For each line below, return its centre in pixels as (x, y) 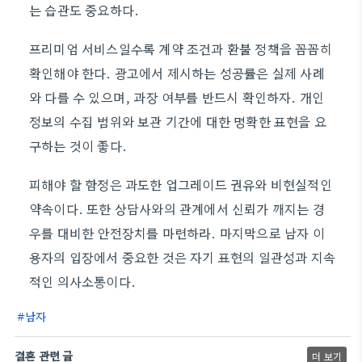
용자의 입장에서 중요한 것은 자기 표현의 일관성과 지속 (183, 257)
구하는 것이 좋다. (78, 145)
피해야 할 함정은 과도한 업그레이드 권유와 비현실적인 (181, 184)
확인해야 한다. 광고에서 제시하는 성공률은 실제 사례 (177, 73)
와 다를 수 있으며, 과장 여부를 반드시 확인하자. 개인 (177, 97)
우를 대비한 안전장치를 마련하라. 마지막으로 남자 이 (177, 233)
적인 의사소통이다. (82, 281)
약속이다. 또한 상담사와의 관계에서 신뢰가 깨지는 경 (177, 208)
